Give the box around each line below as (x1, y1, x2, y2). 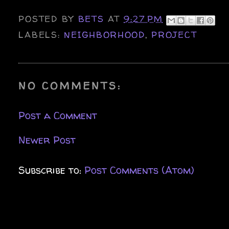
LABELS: (18, 28, 64, 40)
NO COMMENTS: (18, 78, 122, 93)
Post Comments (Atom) (84, 163, 195, 177)
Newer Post (18, 132, 76, 147)
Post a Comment (18, 108, 98, 122)
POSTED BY (18, 13, 78, 25)
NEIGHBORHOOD (64, 28, 145, 40)
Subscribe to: (18, 163, 85, 177)
